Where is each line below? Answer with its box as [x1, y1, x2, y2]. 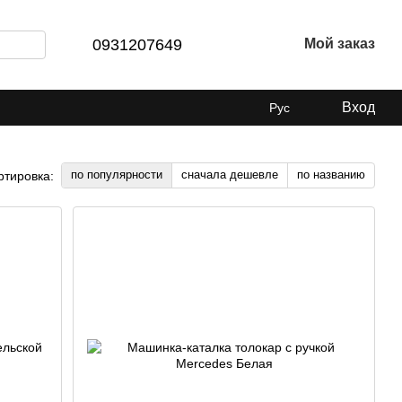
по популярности [71, 168, 162, 181]
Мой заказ [304, 36, 375, 51]
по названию [297, 168, 365, 181]
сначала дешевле [181, 168, 278, 181]
